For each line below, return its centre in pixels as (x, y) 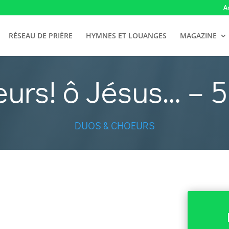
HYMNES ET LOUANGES (126, 36)
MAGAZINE (198, 36)
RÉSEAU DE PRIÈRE (40, 36)
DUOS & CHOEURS (114, 125)
